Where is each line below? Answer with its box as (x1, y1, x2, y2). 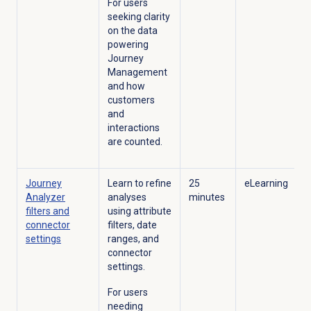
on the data (107, 25, 158, 37)
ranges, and (107, 233, 159, 245)
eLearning (244, 178, 288, 190)
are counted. (107, 136, 165, 148)
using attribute (107, 205, 171, 217)
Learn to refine (107, 178, 171, 190)
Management (107, 67, 167, 78)
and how (107, 81, 145, 92)
